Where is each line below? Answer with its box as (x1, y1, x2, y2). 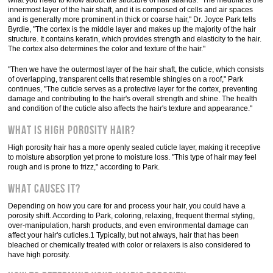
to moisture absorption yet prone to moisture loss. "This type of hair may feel (8, 153, 257, 161)
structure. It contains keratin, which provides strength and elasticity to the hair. (8, 35, 262, 43)
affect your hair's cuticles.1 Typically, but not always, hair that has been (8, 231, 239, 239)
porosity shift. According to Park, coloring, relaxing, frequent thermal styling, (8, 211, 255, 220)
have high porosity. (8, 250, 71, 259)
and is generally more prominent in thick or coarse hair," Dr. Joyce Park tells (8, 15, 257, 24)
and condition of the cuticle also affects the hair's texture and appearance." (8, 104, 253, 113)
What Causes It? (8, 182, 81, 196)
